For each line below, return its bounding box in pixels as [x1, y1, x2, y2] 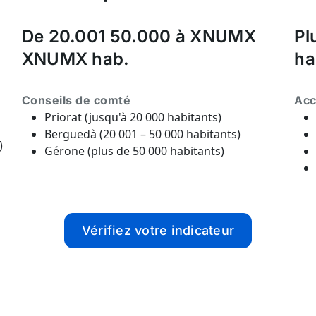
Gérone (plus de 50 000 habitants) [44, 143, 224, 159]
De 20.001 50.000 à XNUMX [21, 26, 256, 47]
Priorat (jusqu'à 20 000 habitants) [44, 109, 221, 125]
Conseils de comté [21, 93, 131, 107]
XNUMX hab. [21, 49, 130, 69]
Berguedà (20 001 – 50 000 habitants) [44, 126, 241, 142]
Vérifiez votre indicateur [81, 223, 235, 238]
